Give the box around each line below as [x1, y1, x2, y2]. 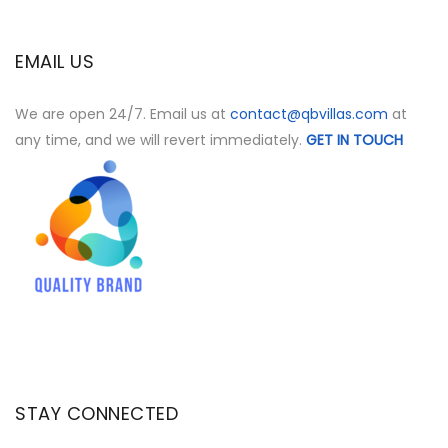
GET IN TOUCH [306, 130, 403, 151]
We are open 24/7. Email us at [15, 104, 230, 125]
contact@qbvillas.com [230, 104, 388, 125]
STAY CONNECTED [15, 400, 178, 426]
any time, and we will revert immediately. [15, 130, 306, 151]
